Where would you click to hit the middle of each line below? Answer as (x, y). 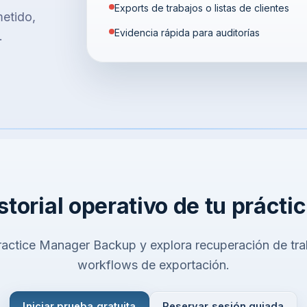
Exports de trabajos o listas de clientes (201, 8)
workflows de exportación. (153, 265)
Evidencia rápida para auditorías (187, 33)
